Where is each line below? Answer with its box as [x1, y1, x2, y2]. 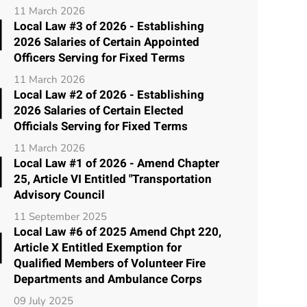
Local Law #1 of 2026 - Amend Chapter [14, 154, 219, 172]
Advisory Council [14, 186, 105, 204]
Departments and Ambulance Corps [14, 270, 202, 288]
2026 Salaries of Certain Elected [14, 101, 184, 119]
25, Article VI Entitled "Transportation [14, 170, 212, 188]
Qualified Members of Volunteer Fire [14, 254, 206, 272]
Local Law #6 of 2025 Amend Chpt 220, [14, 223, 221, 241]
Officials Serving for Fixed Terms [14, 117, 188, 135]
